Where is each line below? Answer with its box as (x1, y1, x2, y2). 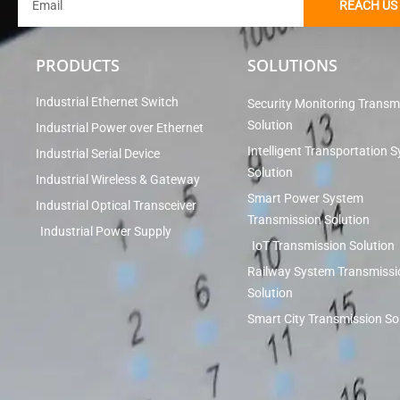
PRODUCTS (36, 54, 120, 76)
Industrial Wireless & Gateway (36, 171, 200, 187)
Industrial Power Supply (40, 223, 171, 238)
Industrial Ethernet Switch (36, 94, 179, 109)
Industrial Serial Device (36, 146, 160, 161)
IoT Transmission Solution (252, 237, 396, 253)
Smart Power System (247, 190, 364, 205)
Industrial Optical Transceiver (36, 197, 196, 212)
